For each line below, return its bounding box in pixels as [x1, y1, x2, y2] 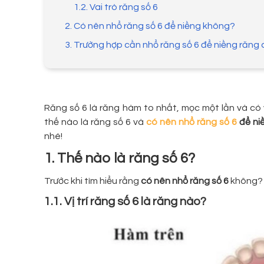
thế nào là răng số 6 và [44, 117, 147, 127]
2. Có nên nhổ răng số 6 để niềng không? [65, 21, 235, 31]
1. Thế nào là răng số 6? [44, 151, 195, 166]
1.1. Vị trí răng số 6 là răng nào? [44, 196, 206, 208]
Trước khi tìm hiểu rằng [44, 176, 141, 186]
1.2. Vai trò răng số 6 [74, 2, 158, 12]
